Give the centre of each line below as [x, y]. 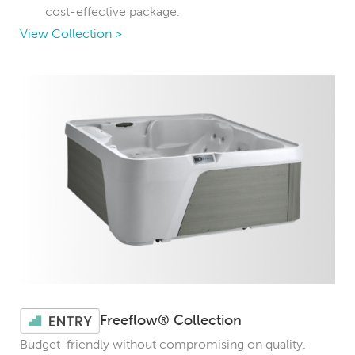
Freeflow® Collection [171, 321]
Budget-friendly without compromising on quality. [163, 344]
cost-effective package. [113, 11]
